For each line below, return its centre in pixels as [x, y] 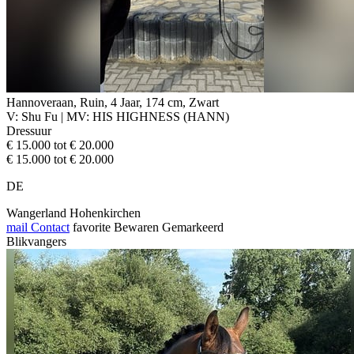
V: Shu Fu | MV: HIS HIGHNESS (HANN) [118, 116]
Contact [49, 227]
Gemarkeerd [193, 227]
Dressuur [29, 130]
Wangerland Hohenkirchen [73, 213]
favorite [92, 227]
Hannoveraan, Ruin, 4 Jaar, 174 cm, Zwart [113, 102]
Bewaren [136, 227]
